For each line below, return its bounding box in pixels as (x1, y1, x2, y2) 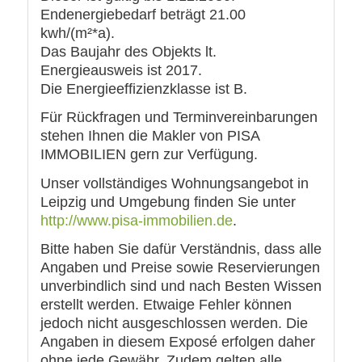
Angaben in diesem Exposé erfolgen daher (40, 334, 315, 351)
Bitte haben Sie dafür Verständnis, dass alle (40, 241, 322, 258)
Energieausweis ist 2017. (40, 61, 202, 78)
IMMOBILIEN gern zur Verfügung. (40, 146, 258, 163)
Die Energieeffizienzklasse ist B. (40, 80, 247, 97)
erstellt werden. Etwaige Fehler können (40, 297, 292, 314)
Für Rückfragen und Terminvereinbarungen (40, 109, 318, 126)
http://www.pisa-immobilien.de (40, 212, 233, 229)
